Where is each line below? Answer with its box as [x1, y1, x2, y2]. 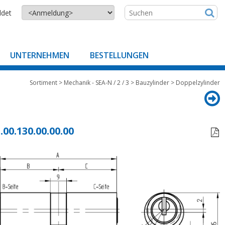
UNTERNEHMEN [10, 50, 69, 61]
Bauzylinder [136, 78, 169, 87]
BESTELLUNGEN [90, 50, 149, 61]
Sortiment [30, 78, 57, 87]
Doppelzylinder [176, 78, 220, 87]
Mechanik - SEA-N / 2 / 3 [64, 78, 129, 87]
